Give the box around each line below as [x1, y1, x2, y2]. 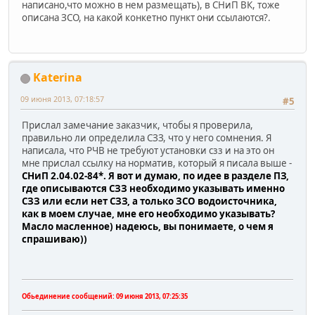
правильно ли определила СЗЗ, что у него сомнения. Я [22, 131, 272, 145]
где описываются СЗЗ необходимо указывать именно [22, 182, 285, 195]
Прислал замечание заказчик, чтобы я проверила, [22, 119, 253, 132]
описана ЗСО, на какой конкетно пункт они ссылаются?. [22, 11, 271, 24]
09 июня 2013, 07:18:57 [20, 94, 104, 105]
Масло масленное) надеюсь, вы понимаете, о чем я [22, 220, 274, 233]
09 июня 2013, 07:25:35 [116, 292, 188, 302]
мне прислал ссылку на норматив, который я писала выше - [22, 157, 292, 170]
